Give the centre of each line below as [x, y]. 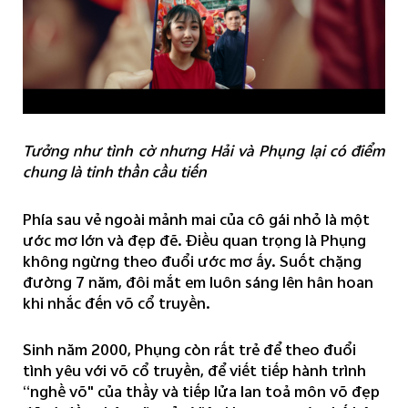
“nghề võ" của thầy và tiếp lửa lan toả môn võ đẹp [201, 392]
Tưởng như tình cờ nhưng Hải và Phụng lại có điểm [204, 150]
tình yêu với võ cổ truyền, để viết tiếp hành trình [194, 371]
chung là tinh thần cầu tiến [114, 171]
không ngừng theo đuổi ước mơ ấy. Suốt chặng [192, 260]
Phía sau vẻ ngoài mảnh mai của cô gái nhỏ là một [196, 219]
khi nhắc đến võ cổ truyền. [116, 302]
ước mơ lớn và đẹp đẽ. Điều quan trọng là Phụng [194, 240]
